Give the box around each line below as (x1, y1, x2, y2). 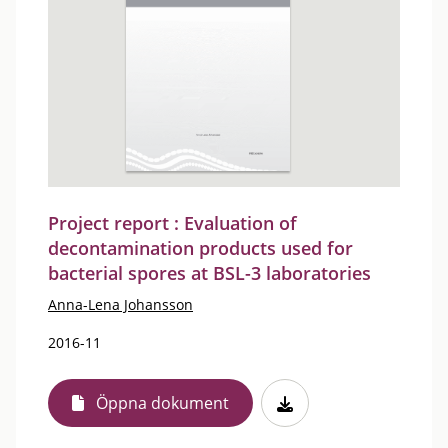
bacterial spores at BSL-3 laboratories (48, 260, 371, 285)
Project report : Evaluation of (48, 210, 297, 235)
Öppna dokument (96, 391, 229, 414)
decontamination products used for (48, 235, 353, 260)
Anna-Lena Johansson (48, 294, 193, 314)
